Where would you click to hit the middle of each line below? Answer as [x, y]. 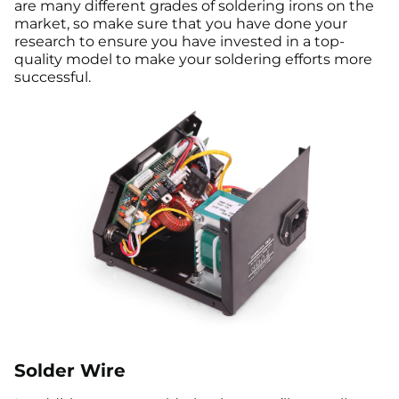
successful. [53, 77]
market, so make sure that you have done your [181, 23]
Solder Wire [70, 370]
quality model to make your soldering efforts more [193, 59]
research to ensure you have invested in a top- [179, 41]
